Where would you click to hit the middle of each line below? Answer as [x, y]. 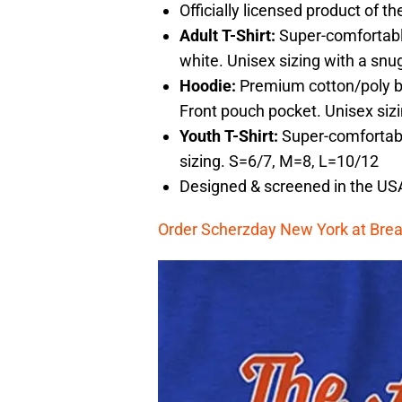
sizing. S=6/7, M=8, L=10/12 [279, 162]
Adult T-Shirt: [227, 36]
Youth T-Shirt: [231, 136]
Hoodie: [208, 86]
